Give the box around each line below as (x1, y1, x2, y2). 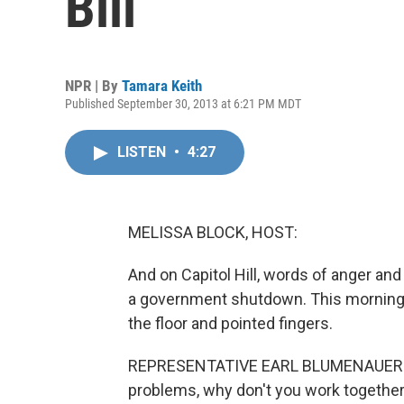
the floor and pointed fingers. (128, 314, 333, 333)
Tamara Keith (122, 77, 202, 95)
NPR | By (65, 77, 122, 95)
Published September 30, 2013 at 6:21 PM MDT (65, 96, 301, 111)
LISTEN (117, 143, 170, 161)
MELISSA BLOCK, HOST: (128, 223, 298, 242)
